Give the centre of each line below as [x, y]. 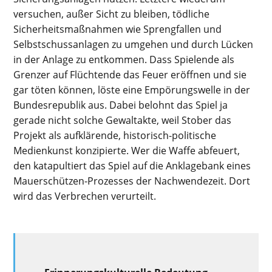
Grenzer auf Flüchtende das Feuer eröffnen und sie [130, 75]
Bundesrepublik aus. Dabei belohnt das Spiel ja [121, 105]
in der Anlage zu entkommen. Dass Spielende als [124, 60]
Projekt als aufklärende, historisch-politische [115, 136]
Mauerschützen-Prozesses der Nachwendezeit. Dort [132, 181]
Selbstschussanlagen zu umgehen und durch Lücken [134, 45]
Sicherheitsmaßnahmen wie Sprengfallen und [118, 29]
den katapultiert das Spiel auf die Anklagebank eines [132, 166]
